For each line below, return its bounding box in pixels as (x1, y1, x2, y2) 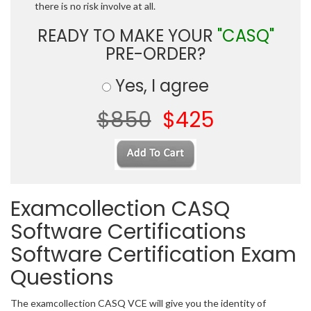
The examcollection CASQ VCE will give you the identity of (10, 297, 266, 310)
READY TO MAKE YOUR (37, 24, 217, 48)
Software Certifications (10, 217, 246, 247)
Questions (10, 263, 114, 293)
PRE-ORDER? (106, 42, 205, 66)
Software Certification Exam (10, 240, 296, 270)
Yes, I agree (111, 74, 209, 98)
